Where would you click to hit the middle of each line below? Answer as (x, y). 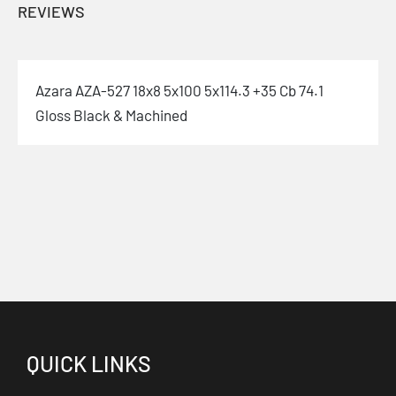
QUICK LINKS (89, 363)
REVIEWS (51, 11)
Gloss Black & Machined (111, 115)
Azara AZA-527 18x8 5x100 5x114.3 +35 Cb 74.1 (179, 90)
